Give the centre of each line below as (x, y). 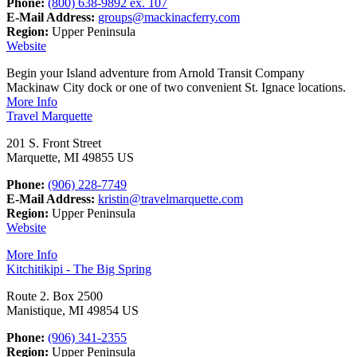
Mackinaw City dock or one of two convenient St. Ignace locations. (176, 88)
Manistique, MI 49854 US (73, 311)
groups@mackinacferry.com (169, 18)
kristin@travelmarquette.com (171, 199)
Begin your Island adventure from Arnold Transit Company (155, 73)
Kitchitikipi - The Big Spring (79, 269)
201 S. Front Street (54, 143)
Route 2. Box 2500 (55, 296)
